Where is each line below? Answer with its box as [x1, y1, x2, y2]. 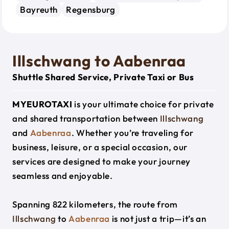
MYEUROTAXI [12, 99, 73, 109]
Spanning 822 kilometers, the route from [12, 199, 178, 210]
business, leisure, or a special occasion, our [12, 142, 188, 152]
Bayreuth [20, 4, 58, 15]
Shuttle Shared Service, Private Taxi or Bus [12, 72, 194, 82]
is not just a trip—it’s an [110, 213, 207, 224]
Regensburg [66, 4, 116, 15]
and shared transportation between [12, 113, 160, 124]
